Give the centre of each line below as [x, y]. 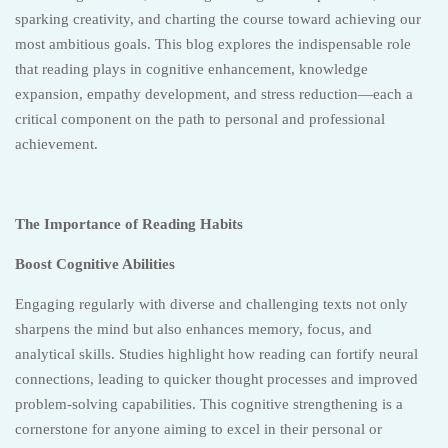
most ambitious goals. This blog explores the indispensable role [213, 44]
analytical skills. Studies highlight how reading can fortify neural [216, 354]
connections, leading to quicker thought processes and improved [216, 379]
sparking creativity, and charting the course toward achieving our [218, 19]
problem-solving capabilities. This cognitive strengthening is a [209, 404]
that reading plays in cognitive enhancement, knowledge [191, 69]
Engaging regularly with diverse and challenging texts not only [211, 304]
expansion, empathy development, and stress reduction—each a [214, 94]
